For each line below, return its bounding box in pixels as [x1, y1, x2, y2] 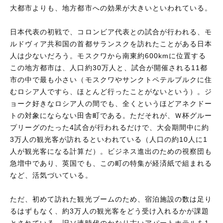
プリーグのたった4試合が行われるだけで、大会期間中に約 [10, 123, 210, 131]
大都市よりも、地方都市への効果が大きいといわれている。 [10, 3, 213, 12]
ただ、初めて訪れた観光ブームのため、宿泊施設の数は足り [10, 195, 213, 203]
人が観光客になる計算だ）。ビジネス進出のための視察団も [10, 147, 213, 155]
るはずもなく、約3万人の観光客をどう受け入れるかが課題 [10, 207, 210, 215]
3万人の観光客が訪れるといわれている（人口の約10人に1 [10, 135, 208, 143]
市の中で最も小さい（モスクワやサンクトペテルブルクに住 [10, 75, 213, 84]
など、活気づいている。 [10, 171, 93, 179]
